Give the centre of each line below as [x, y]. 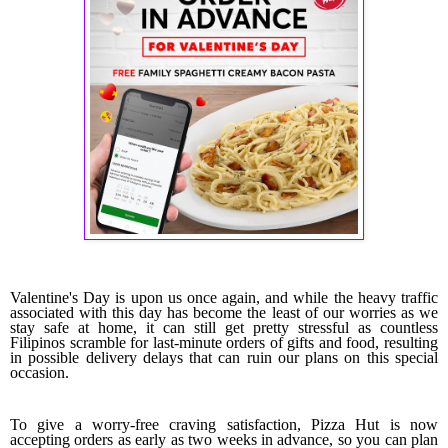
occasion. [41, 373]
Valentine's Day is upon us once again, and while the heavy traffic [224, 298]
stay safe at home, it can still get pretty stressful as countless [224, 328]
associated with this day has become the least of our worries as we [224, 313]
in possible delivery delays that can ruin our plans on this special [224, 358]
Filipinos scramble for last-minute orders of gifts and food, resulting [224, 343]
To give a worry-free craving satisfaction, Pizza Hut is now [224, 424]
